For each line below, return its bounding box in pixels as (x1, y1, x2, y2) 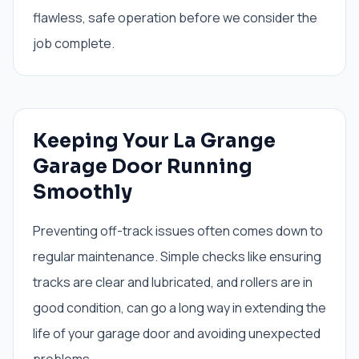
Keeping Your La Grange (33, 129, 276, 153)
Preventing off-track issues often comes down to (33, 222, 323, 240)
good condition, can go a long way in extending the (33, 299, 326, 317)
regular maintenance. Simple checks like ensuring (33, 248, 321, 265)
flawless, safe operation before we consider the (33, 9, 317, 26)
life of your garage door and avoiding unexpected (33, 325, 321, 342)
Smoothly (33, 180, 132, 204)
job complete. (33, 34, 115, 52)
